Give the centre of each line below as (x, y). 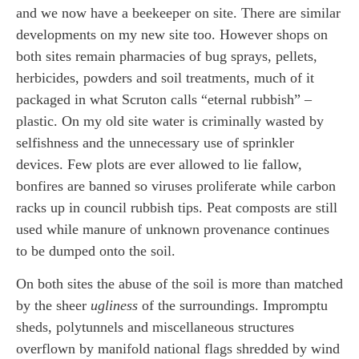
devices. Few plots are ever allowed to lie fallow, (159, 164)
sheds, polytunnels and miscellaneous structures (155, 327)
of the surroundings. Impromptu (233, 306)
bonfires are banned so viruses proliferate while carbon (176, 186)
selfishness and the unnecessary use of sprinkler (155, 142)
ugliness (114, 306)
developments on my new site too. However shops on (172, 34)
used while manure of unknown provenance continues (173, 229)
